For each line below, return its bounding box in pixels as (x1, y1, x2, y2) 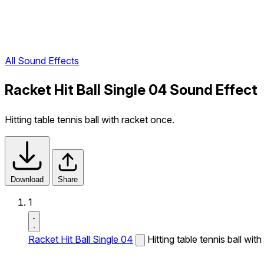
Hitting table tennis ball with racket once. (5, 114, 174, 126)
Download (11, 175, 44, 184)
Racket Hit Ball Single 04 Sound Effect (5, 81, 258, 99)
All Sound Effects (5, 55, 79, 67)
